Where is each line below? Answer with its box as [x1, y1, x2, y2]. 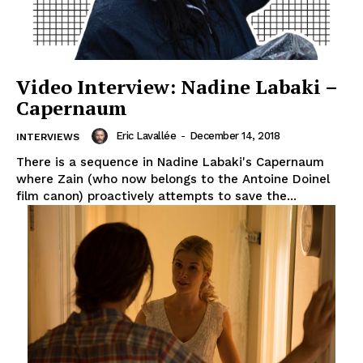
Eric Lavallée [115, 130, 176, 143]
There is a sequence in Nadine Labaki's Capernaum [16, 155, 324, 170]
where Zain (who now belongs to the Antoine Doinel [16, 172, 330, 187]
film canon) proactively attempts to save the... [16, 189, 297, 204]
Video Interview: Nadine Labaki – [16, 74, 338, 100]
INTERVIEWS [16, 131, 79, 143]
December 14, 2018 [189, 130, 280, 143]
